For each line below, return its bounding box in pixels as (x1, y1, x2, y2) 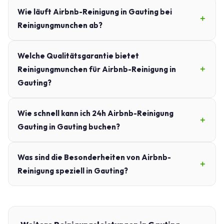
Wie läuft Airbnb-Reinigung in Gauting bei (17, 6, 172, 16)
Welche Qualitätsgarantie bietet (17, 50, 139, 60)
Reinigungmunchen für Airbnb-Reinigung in (17, 64, 176, 74)
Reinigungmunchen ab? (17, 20, 102, 30)
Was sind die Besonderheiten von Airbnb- (17, 152, 171, 162)
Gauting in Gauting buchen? (17, 121, 120, 131)
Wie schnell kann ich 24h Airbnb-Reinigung (17, 108, 173, 118)
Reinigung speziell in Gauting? (17, 165, 128, 175)
